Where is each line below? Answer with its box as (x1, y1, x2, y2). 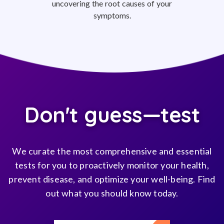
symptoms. (93, 10, 131, 20)
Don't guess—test (24, 101, 199, 128)
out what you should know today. (45, 187, 178, 198)
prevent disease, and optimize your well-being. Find (8, 173, 215, 184)
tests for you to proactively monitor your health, (15, 159, 209, 170)
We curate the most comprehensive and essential (12, 145, 212, 156)
